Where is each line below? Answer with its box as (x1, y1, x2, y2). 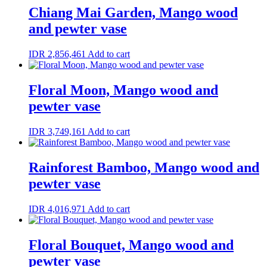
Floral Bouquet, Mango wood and (29, 237, 234, 253)
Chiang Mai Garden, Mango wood (29, 5, 238, 21)
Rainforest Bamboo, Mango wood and (29, 159, 259, 175)
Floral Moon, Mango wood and (29, 82, 218, 98)
